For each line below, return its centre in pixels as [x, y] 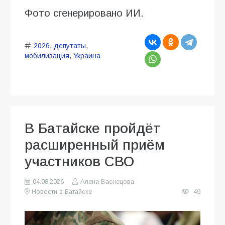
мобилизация [47, 56]
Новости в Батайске [62, 192]
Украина [87, 56]
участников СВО [79, 162]
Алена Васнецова [107, 182]
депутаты [70, 46]
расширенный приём [95, 145]
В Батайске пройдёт [92, 129]
